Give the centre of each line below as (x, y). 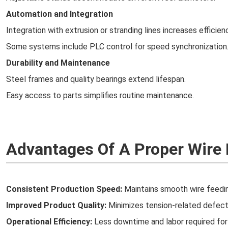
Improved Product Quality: (56, 205)
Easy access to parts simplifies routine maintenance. (100, 95)
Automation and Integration (60, 14)
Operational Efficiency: (49, 222)
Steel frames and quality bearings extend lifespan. (96, 79)
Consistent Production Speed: (64, 189)
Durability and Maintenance (58, 63)
